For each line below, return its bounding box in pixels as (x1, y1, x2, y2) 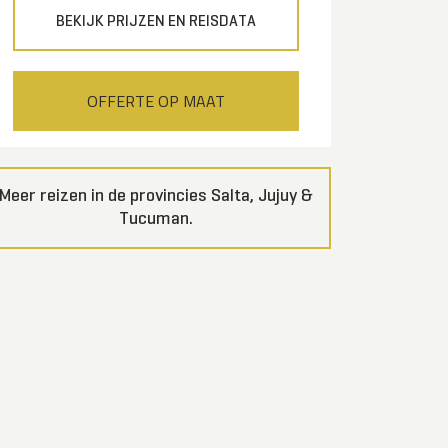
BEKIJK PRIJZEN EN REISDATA (56, 14, 256, 30)
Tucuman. (119, 210, 193, 228)
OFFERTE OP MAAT (87, 89, 225, 113)
